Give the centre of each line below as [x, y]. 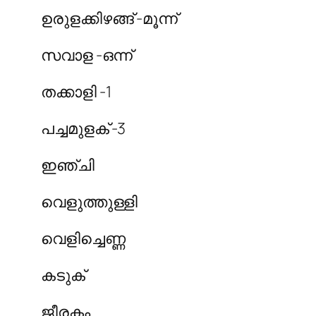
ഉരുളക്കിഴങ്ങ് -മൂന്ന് [109, 18]
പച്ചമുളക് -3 [84, 128]
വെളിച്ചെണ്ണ [83, 238]
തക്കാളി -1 [76, 91]
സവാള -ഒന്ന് [87, 55]
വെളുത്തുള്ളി [89, 201]
